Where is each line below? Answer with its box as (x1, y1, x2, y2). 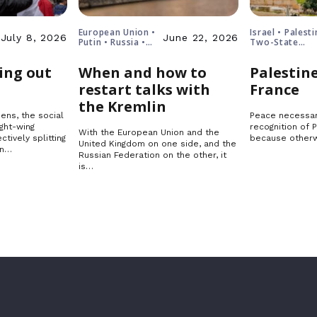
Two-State (250, 36, 299, 48)
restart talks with (78, 80, 210, 99)
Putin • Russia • (78, 36, 146, 48)
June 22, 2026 (163, 32, 239, 43)
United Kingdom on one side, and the (78, 139, 236, 149)
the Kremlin (78, 97, 166, 116)
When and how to (78, 63, 207, 82)
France (250, 80, 300, 99)
